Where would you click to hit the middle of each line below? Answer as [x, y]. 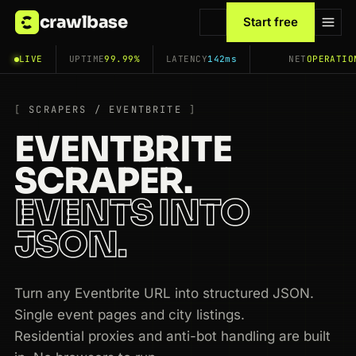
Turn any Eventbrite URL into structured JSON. [164, 293]
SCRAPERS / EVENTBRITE [105, 110]
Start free [271, 22]
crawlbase [84, 22]
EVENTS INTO [132, 213]
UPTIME [87, 59]
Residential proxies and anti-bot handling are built [172, 336]
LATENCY [187, 59]
